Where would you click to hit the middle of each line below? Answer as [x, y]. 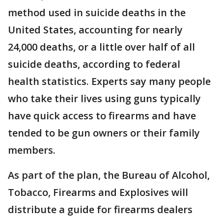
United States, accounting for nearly [95, 29]
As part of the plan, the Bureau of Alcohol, [109, 175]
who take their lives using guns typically [104, 98]
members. [32, 150]
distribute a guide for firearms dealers [100, 209]
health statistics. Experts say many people [109, 81]
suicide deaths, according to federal [94, 64]
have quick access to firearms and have [102, 115]
